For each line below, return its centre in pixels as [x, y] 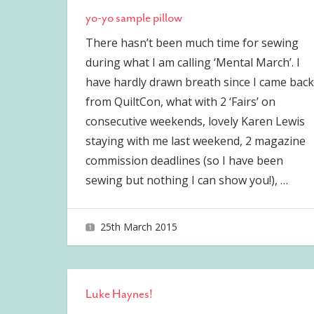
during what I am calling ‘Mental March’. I [192, 63]
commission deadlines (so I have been [184, 161]
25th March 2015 [138, 226]
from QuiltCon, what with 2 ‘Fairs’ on [180, 102]
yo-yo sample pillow [134, 18]
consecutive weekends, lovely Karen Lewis [195, 122]
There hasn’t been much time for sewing [192, 43]
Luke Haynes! [119, 294]
